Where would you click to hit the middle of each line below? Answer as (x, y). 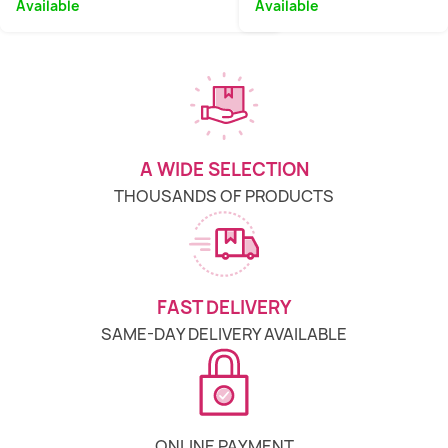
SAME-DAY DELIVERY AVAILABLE (224, 334)
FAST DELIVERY (224, 308)
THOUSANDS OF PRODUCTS (224, 196)
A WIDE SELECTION (224, 170)
